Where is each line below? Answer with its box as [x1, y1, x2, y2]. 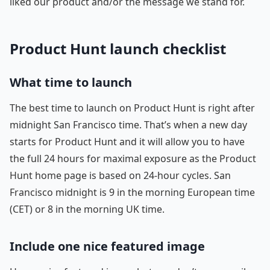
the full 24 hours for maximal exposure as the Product [10, 151, 256, 165]
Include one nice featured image [10, 237, 205, 254]
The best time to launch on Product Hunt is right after [10, 101, 255, 115]
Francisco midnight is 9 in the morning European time [10, 185, 255, 199]
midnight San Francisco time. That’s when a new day [10, 118, 247, 131]
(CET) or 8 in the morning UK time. [10, 202, 165, 216]
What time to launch [10, 74, 132, 90]
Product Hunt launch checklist [10, 38, 226, 58]
